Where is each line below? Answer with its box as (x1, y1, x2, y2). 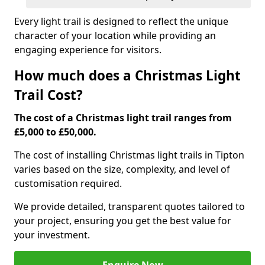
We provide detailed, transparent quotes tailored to (14, 200, 245, 213)
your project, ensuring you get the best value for (14, 214, 231, 227)
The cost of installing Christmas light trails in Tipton (14, 148, 244, 161)
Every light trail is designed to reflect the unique (14, 15, 228, 28)
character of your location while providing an (14, 29, 216, 42)
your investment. (14, 228, 90, 241)
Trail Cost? (14, 86, 83, 104)
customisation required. (14, 177, 122, 190)
